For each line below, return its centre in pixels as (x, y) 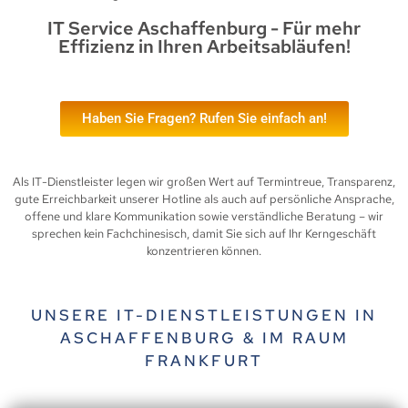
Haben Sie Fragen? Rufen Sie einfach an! (204, 119)
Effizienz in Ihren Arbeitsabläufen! (204, 47)
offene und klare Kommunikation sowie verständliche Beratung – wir (204, 217)
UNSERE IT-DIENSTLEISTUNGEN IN (204, 315)
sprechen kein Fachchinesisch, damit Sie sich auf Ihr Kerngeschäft (204, 234)
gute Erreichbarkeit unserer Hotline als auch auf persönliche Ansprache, (204, 199)
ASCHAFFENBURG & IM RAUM (204, 337)
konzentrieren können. (204, 251)
